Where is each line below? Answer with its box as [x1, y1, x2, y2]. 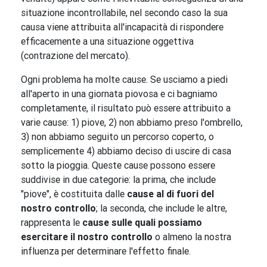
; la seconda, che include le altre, [96, 202, 227, 215]
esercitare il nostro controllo [21, 231, 153, 243]
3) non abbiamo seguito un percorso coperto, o [21, 131, 214, 143]
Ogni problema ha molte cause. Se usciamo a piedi [21, 73, 228, 86]
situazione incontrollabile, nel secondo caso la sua [21, 7, 228, 19]
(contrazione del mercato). [21, 49, 130, 62]
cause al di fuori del [127, 188, 214, 200]
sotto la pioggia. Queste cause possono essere [21, 159, 215, 172]
